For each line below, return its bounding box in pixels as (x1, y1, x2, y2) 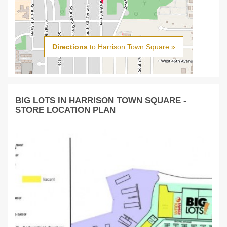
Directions (52, 43, 88, 51)
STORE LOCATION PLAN (15, 105, 116, 115)
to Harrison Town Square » (87, 43, 175, 51)
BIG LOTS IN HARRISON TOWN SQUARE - (15, 96, 186, 105)
